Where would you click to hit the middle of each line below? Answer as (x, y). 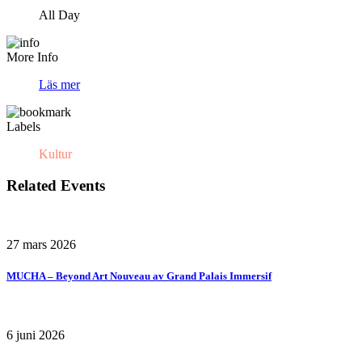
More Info (32, 57)
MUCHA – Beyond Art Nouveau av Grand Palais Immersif (139, 276)
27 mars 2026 (41, 244)
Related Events (56, 185)
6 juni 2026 (36, 335)
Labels (23, 127)
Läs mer (59, 85)
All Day (59, 15)
